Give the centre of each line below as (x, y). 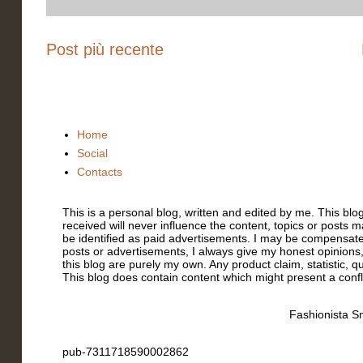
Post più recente (105, 49)
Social (92, 154)
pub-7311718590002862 (126, 351)
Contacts (99, 172)
